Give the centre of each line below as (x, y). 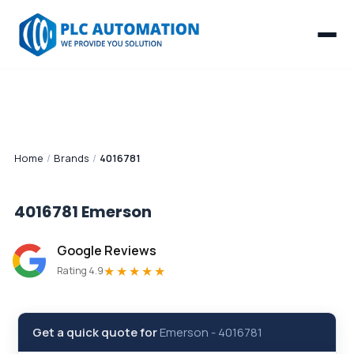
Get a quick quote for (96, 332)
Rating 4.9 (80, 271)
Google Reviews (107, 250)
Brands (72, 158)
